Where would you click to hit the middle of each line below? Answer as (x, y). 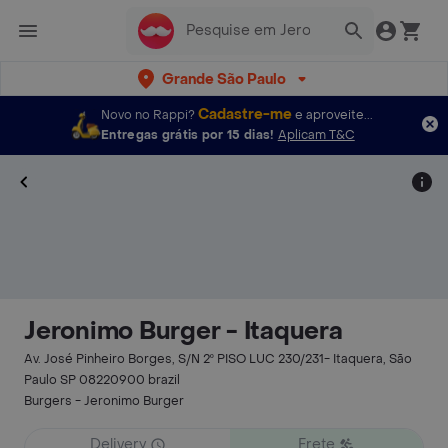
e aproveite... (334, 115)
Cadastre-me (245, 114)
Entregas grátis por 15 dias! (188, 135)
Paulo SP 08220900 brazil (102, 380)
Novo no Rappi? (148, 115)
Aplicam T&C (316, 135)
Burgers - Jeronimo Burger (104, 401)
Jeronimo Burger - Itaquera (183, 331)
